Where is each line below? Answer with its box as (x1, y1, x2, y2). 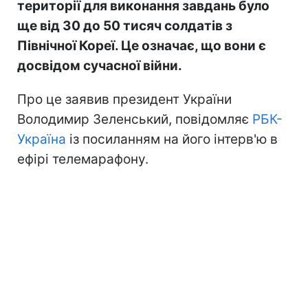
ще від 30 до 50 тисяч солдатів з (17, 17, 232, 34)
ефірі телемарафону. (17, 151, 148, 167)
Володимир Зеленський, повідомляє (17, 111, 252, 127)
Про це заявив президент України (17, 91, 232, 107)
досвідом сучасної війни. (17, 57, 182, 74)
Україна (17, 131, 66, 147)
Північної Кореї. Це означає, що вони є (17, 37, 266, 54)
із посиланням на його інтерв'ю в (66, 131, 278, 147)
